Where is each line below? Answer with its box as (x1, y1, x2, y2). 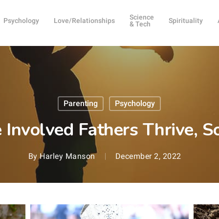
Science (130, 13, 154, 21)
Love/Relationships (54, 17, 115, 24)
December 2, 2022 (115, 152, 181, 161)
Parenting (64, 99, 98, 108)
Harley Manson (40, 152, 95, 161)
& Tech (130, 20, 151, 28)
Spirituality (169, 17, 203, 24)
